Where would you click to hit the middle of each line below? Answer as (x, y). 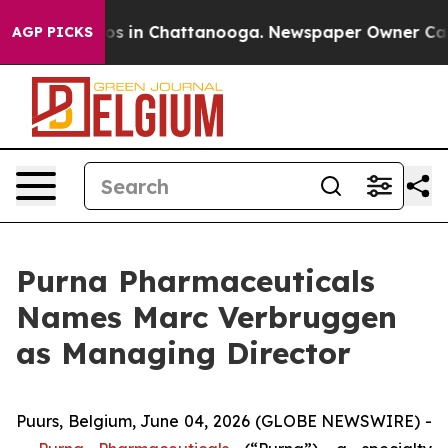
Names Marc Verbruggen (206, 317)
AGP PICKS (52, 32)
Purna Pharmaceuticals (195, 281)
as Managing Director (183, 353)
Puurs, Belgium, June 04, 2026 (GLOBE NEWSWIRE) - (224, 421)
